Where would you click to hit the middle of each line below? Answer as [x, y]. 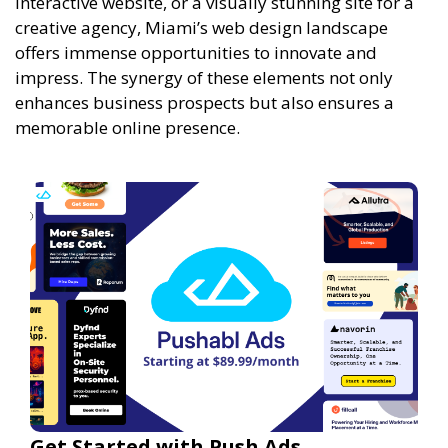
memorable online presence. [127, 127]
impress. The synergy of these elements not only [204, 77]
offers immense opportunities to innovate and [196, 52]
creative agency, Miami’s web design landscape [201, 27]
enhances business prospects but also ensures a [204, 102]
